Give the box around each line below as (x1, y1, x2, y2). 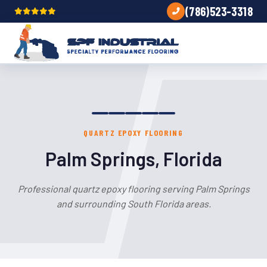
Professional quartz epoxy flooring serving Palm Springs (17, 183, 250, 194)
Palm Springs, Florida (45, 147, 222, 170)
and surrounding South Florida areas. (56, 198, 211, 209)
